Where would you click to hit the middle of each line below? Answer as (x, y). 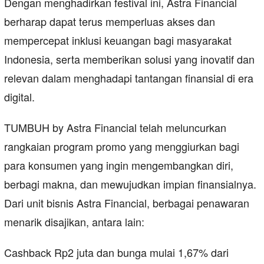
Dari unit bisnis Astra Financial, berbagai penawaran (127, 203)
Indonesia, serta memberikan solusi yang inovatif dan (129, 59)
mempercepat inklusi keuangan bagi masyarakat (118, 40)
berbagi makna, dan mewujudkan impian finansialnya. (130, 184)
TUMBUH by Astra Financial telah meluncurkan (115, 128)
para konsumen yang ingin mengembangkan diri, (119, 165)
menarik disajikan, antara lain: (74, 222)
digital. (19, 97)
